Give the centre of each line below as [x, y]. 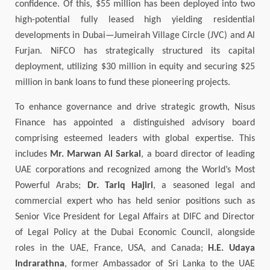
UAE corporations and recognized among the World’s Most [135, 170]
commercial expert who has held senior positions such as [135, 202]
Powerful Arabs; [51, 186]
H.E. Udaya [232, 249]
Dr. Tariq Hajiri [120, 186]
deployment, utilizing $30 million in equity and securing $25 [135, 67]
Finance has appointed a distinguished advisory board [135, 123]
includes [33, 155]
